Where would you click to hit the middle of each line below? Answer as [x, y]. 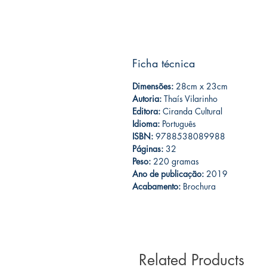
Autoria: [147, 99]
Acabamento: [156, 187]
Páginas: [148, 149]
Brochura [198, 187]
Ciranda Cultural [191, 111]
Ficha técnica [164, 63]
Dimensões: [153, 86]
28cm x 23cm [201, 86]
